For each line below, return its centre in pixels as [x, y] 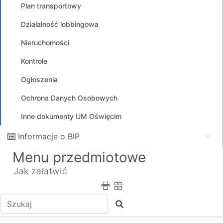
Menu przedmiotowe [79, 157]
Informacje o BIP [49, 136]
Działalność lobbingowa [60, 24]
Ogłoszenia [39, 79]
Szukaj [127, 204]
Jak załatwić [41, 171]
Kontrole [34, 61]
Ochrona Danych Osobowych [69, 98]
